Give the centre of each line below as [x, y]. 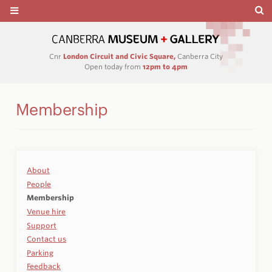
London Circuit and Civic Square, [119, 57]
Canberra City [199, 57]
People [39, 184]
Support [42, 225]
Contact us [47, 239]
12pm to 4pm [165, 66]
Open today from [114, 66]
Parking [40, 253]
